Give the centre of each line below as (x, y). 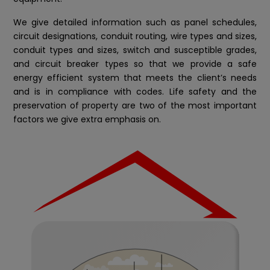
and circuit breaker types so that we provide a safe (135, 64)
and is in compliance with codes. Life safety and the (135, 91)
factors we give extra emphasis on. (87, 119)
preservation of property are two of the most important (135, 105)
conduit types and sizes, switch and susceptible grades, (135, 50)
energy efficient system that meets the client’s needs (135, 77)
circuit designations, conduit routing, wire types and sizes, (135, 36)
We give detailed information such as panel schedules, (135, 22)
